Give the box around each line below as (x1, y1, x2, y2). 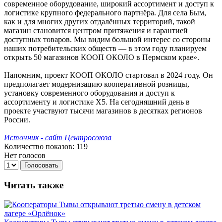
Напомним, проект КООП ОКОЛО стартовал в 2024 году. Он (4, 71, 213, 80)
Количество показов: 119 (4, 142, 88, 151)
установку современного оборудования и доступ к (4, 89, 175, 98)
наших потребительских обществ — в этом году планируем (4, 44, 207, 53)
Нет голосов (4, 151, 46, 160)
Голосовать (24, 162, 58, 169)
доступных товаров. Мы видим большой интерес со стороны (4, 35, 211, 44)
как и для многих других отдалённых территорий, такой (4, 17, 195, 26)
